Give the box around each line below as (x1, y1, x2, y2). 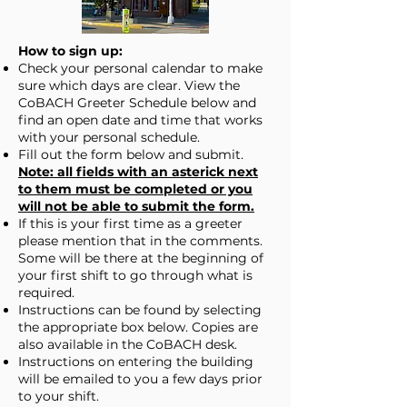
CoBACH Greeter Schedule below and (18, 94, 256, 111)
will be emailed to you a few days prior (18, 370, 263, 387)
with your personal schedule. (18, 128, 200, 145)
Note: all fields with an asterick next (18, 163, 258, 180)
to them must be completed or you (18, 180, 253, 197)
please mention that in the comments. (18, 232, 263, 249)
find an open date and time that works (18, 111, 263, 128)
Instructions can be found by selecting (18, 301, 262, 318)
